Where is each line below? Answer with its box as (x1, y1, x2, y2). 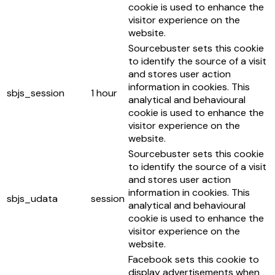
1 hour (91, 87, 117, 99)
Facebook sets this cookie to (128, 253, 259, 266)
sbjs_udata (7, 192, 58, 205)
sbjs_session (7, 87, 64, 99)
